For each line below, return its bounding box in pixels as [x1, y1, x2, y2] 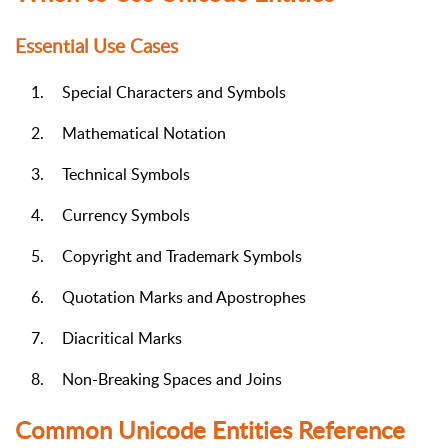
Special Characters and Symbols [62, 80, 286, 103]
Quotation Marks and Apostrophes [62, 285, 306, 308]
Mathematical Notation [62, 121, 226, 144]
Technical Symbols [62, 162, 190, 185]
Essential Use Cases [15, 32, 178, 59]
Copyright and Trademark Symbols [62, 244, 302, 267]
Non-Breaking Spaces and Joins [62, 367, 282, 390]
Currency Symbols [62, 203, 190, 226]
